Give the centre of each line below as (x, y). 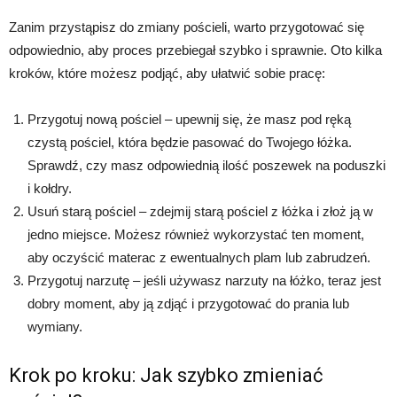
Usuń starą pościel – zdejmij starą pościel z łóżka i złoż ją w (200, 211)
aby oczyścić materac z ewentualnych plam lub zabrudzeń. (199, 257)
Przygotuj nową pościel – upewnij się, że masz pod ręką (189, 119)
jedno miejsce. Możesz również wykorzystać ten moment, (196, 234)
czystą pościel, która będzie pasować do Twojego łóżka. (190, 142)
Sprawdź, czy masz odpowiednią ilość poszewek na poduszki (206, 165)
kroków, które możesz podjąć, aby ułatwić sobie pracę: (167, 73)
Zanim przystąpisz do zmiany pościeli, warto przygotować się (187, 27)
